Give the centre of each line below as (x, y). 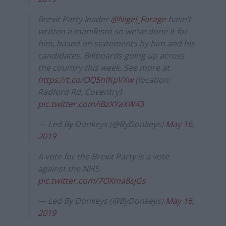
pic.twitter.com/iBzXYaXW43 (91, 104)
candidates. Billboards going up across (111, 56)
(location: (152, 80)
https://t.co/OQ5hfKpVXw (86, 80)
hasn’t (179, 19)
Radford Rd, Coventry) (80, 92)
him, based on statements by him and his (116, 44)
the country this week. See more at (104, 68)
